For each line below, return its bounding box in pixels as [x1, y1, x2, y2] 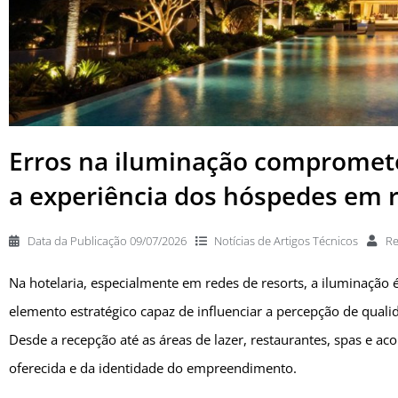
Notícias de [214, 233, 274, 250]
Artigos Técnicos [274, 233, 358, 250]
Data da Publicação [28, 233, 127, 250]
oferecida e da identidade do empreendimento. [9, 359, 297, 378]
